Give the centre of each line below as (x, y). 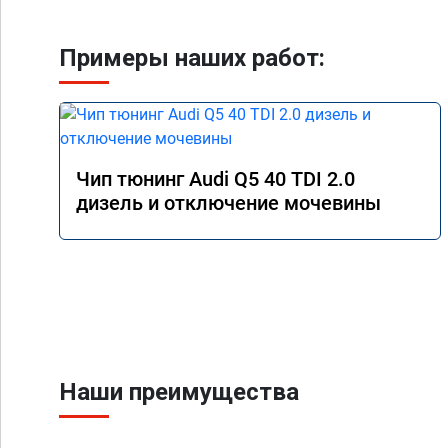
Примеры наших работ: (192, 58)
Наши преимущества (179, 392)
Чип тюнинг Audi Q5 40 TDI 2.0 (215, 179)
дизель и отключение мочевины (228, 203)
